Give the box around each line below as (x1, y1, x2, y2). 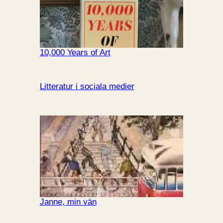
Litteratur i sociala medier (39, 81, 134, 91)
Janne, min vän (39, 197, 97, 207)
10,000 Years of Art (39, 47, 111, 57)
